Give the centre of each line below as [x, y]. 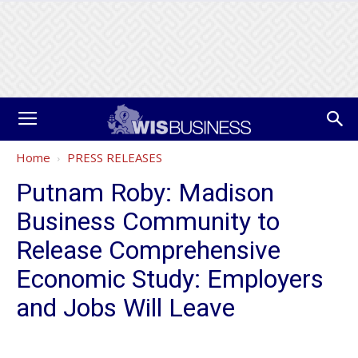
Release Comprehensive [148, 250]
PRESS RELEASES [115, 157]
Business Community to [148, 221]
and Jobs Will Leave [125, 308]
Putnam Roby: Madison [145, 193]
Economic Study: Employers [170, 279]
